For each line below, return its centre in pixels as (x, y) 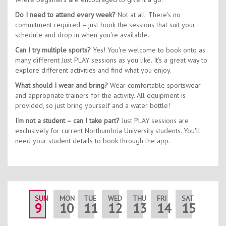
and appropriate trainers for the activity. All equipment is (100, 95)
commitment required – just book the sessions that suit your (105, 24)
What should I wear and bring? (62, 85)
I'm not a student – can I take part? (67, 120)
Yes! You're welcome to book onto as (148, 50)
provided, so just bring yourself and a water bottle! (93, 105)
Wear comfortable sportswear (154, 85)
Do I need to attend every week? (65, 14)
